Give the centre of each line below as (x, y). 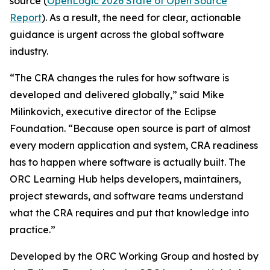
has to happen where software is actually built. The (128, 162)
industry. (29, 51)
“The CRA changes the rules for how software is (119, 78)
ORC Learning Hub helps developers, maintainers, (125, 179)
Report (26, 17)
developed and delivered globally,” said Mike (117, 95)
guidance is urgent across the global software (117, 34)
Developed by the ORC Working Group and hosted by (134, 256)
